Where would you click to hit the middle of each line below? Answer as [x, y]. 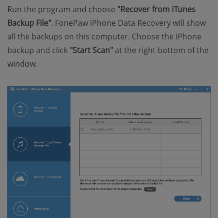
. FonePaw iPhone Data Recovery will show [128, 23]
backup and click [38, 50]
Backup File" [29, 23]
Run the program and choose [62, 9]
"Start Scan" [91, 50]
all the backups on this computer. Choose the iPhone [104, 36]
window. [22, 64]
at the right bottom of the [161, 50]
